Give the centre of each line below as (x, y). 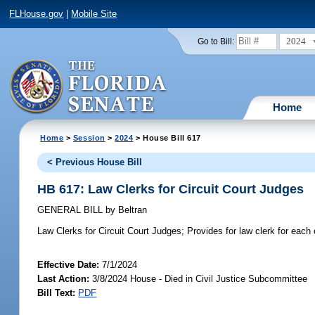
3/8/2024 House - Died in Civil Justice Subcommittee (199, 279)
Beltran (131, 210)
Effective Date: (70, 265)
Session (89, 137)
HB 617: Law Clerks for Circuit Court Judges (171, 189)
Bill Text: (57, 293)
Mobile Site (94, 14)
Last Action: (64, 279)
